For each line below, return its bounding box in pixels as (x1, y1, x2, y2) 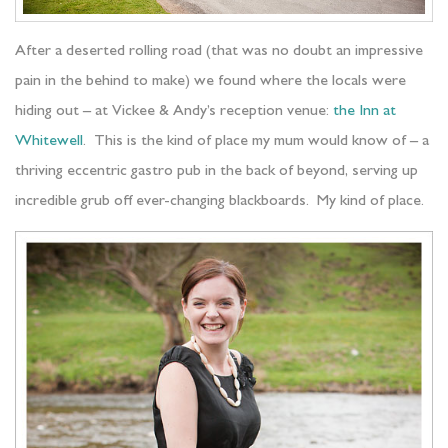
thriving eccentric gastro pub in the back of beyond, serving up (15, 163, 418, 180)
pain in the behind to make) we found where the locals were (15, 73, 406, 90)
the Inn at (333, 103, 396, 120)
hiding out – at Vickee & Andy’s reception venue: (15, 103, 333, 120)
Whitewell (15, 133, 83, 150)
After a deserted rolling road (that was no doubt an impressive (15, 43, 423, 60)
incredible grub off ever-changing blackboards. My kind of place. (15, 193, 424, 210)
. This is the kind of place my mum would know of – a (83, 133, 429, 150)
